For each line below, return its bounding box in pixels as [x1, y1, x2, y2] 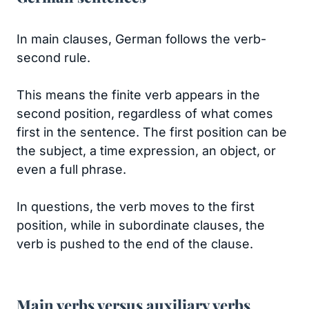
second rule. [17, 50, 90, 65]
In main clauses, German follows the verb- [17, 32, 266, 46]
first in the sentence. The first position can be [17, 125, 287, 139]
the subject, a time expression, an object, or [17, 143, 276, 158]
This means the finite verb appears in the [17, 88, 260, 102]
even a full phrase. [17, 162, 126, 177]
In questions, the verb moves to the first [17, 199, 255, 214]
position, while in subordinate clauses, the [17, 218, 265, 232]
